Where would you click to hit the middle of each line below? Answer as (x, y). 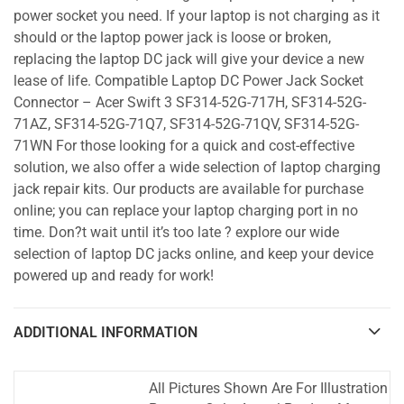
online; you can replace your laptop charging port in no (186, 211)
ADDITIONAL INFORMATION (106, 333)
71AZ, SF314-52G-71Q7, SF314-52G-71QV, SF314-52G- (186, 125)
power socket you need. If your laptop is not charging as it (197, 17)
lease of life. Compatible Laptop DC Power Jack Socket (188, 82)
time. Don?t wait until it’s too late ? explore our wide (176, 233)
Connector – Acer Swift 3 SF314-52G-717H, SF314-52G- (190, 103)
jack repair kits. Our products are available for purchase (188, 190)
